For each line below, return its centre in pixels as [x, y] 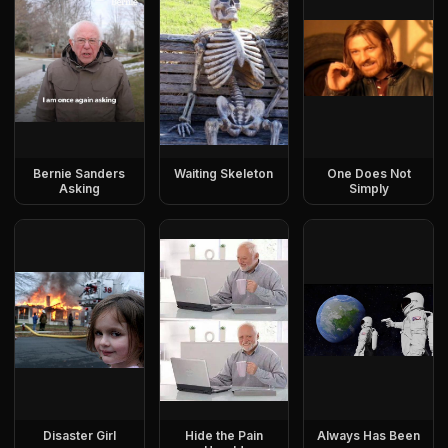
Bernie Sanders [79, 173]
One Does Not [368, 173]
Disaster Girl [79, 435]
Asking [79, 188]
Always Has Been [369, 435]
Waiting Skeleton [224, 173]
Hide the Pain [223, 435]
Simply [368, 188]
